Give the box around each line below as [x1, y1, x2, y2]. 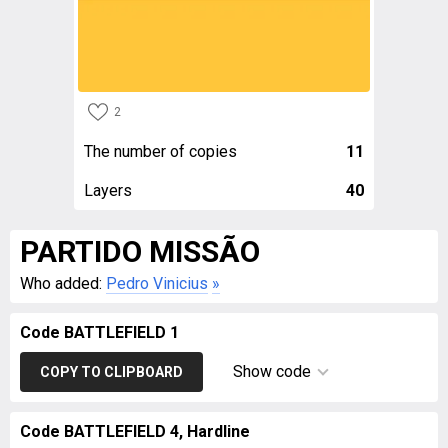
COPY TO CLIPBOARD [40, 364, 183, 380]
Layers [84, 181, 132, 200]
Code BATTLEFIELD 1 [20, 323, 179, 342]
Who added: [20, 274, 106, 293]
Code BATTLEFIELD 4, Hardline [20, 422, 250, 441]
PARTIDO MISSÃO [20, 234, 260, 269]
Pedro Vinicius [106, 274, 208, 293]
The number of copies [84, 142, 237, 161]
